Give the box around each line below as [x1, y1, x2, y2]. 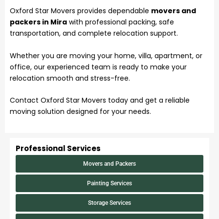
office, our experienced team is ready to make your [10, 62, 187, 72]
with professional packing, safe [67, 17, 174, 27]
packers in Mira [10, 17, 67, 27]
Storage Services [88, 199, 131, 207]
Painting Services [87, 180, 132, 187]
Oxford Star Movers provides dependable [10, 6, 151, 16]
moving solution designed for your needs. [10, 107, 151, 116]
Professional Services [16, 143, 101, 154]
